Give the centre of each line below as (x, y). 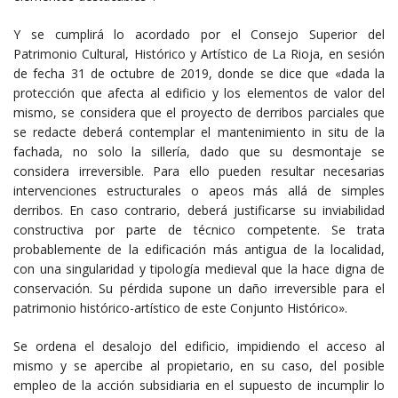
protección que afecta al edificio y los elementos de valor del (199, 93)
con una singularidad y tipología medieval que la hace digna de (199, 269)
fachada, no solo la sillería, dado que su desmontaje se (199, 152)
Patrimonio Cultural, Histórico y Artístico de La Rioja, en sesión (199, 54)
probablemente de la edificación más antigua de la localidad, (199, 250)
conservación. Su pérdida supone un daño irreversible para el (199, 289)
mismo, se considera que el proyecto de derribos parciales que (199, 113)
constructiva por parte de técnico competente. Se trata (199, 230)
